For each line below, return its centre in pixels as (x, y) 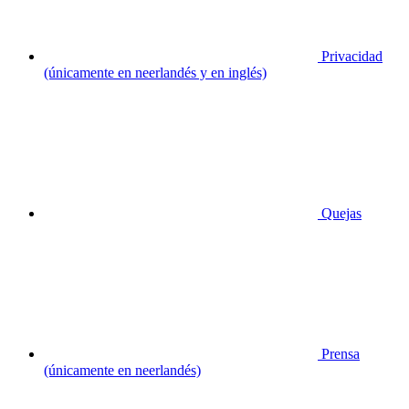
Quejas (341, 213)
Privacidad (352, 56)
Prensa (341, 353)
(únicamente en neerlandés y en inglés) (155, 72)
